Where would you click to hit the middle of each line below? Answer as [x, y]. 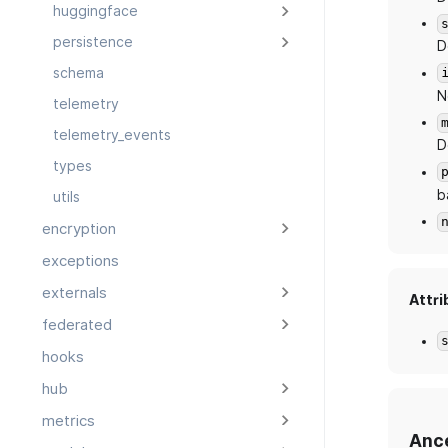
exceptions [80, 261]
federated [77, 325]
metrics [68, 421]
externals [74, 293]
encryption [79, 229]
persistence [92, 42]
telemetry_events [111, 135]
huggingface [95, 11]
